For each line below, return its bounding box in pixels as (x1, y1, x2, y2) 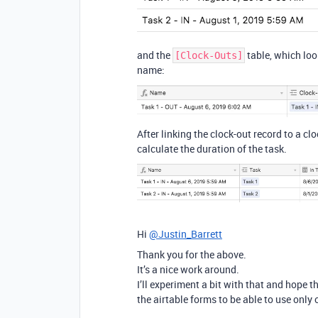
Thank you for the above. (137, 247, 246, 261)
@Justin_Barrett (149, 226, 222, 241)
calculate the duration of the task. (137, 142, 287, 156)
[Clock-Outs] (175, 50, 243, 62)
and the (137, 48, 172, 62)
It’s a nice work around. (137, 262, 239, 276)
